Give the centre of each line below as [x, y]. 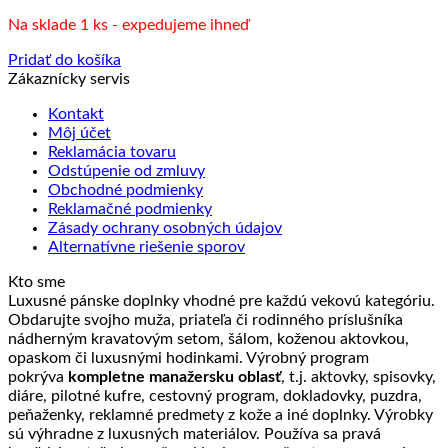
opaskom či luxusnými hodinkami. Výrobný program [188, 358]
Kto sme [36, 282]
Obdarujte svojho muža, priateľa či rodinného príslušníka [205, 320]
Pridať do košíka [64, 60]
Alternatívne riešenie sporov [146, 247]
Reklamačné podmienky [130, 209]
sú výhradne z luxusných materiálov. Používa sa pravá [194, 434]
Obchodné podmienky [125, 190]
